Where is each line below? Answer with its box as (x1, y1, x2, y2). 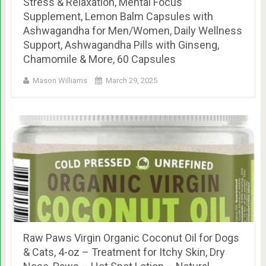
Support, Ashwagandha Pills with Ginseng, (23, 38, 219, 51)
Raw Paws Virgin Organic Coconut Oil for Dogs (23, 231, 239, 244)
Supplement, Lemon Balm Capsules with (23, 9, 213, 23)
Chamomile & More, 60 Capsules (23, 52, 176, 65)
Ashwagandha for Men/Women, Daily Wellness (23, 24, 242, 37)
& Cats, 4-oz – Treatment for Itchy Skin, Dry (23, 245, 225, 258)
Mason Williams (32, 75, 87, 85)
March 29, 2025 (105, 75, 157, 85)
